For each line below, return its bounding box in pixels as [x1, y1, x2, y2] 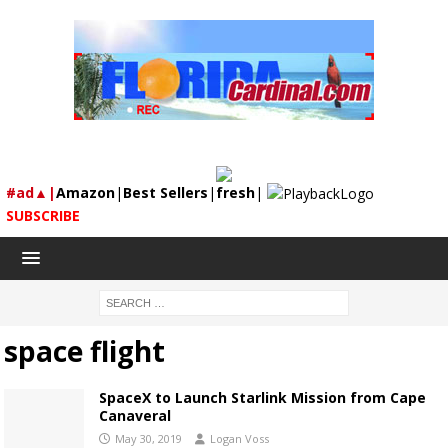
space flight [4, 332, 165, 371]
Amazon [56, 183, 115, 202]
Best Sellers [123, 183, 208, 202]
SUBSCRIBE [6, 206, 80, 226]
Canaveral [99, 406, 171, 426]
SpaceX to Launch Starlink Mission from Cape [99, 388, 426, 408]
